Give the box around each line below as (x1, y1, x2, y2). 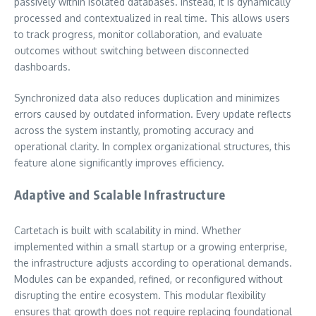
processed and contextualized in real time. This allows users (14, 11, 290, 24)
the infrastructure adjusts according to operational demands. (14, 256, 292, 269)
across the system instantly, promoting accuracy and (14, 123, 254, 136)
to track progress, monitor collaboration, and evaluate (14, 28, 262, 40)
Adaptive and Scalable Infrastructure (14, 186, 226, 202)
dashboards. (14, 60, 71, 73)
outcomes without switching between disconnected (14, 44, 249, 56)
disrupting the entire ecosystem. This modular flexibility (14, 288, 266, 301)
